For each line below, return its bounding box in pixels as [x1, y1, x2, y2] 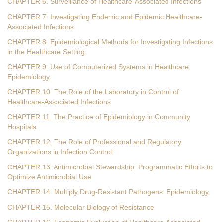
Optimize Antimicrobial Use [7, 173, 91, 181]
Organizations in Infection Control [7, 148, 112, 156]
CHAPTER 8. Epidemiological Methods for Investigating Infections [7, 38, 213, 46]
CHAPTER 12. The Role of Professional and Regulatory [7, 138, 181, 146]
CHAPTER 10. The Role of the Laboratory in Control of [7, 88, 179, 96]
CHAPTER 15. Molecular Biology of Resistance [7, 203, 154, 211]
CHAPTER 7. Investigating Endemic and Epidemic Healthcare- [7, 13, 202, 21]
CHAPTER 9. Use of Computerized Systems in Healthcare [7, 63, 189, 71]
